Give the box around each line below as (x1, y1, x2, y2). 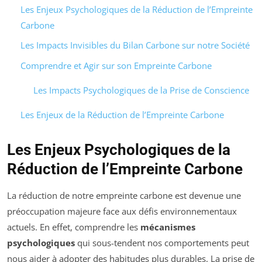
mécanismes (140, 220, 195, 233)
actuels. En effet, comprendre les (7, 220, 140, 233)
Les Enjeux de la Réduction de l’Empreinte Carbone (20, 108, 224, 120)
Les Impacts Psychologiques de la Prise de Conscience (33, 84, 249, 96)
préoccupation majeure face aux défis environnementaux (7, 205, 237, 217)
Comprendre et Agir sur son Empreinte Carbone (20, 59, 212, 71)
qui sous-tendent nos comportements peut (75, 236, 249, 249)
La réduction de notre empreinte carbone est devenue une (7, 189, 241, 201)
